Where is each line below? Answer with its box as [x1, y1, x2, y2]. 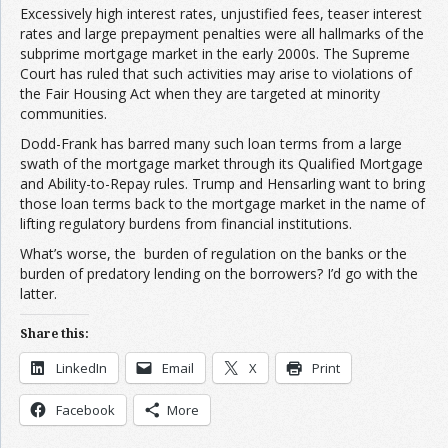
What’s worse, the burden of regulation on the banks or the [20, 243, 407, 263]
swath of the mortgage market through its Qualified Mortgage [20, 153, 423, 173]
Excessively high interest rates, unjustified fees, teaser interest [20, 3, 422, 23]
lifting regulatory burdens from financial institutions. [20, 213, 352, 233]
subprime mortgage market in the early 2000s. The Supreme [20, 43, 410, 63]
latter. [20, 283, 57, 303]
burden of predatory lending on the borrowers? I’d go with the [20, 263, 418, 283]
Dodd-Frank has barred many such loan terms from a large [20, 133, 402, 153]
